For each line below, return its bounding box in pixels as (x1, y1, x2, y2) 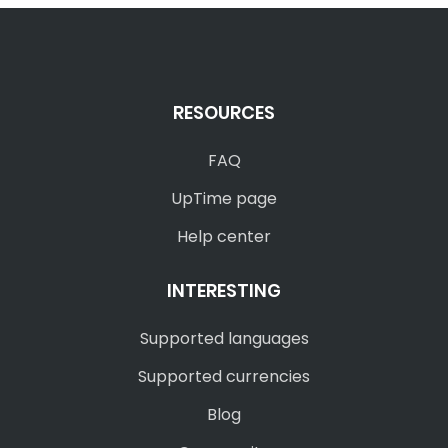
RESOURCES (173, 100, 275, 125)
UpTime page (171, 187, 277, 210)
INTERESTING (167, 278, 281, 303)
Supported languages (139, 327, 309, 350)
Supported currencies (138, 365, 310, 388)
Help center (177, 225, 271, 248)
